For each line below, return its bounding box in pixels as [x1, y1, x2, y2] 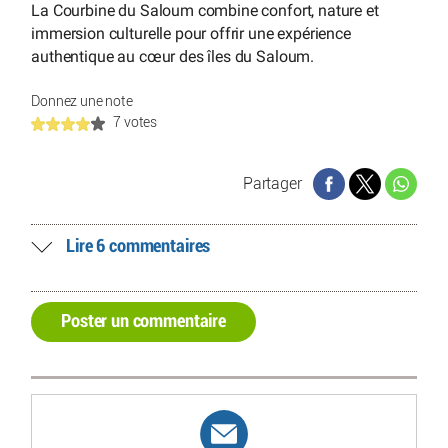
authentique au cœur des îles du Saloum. [31, 47, 315, 67]
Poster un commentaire [61, 312, 226, 332]
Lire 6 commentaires [66, 236, 211, 256]
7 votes [113, 116, 158, 130]
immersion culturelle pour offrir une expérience [31, 24, 351, 44]
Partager [242, 175, 314, 192]
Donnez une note [31, 95, 133, 109]
